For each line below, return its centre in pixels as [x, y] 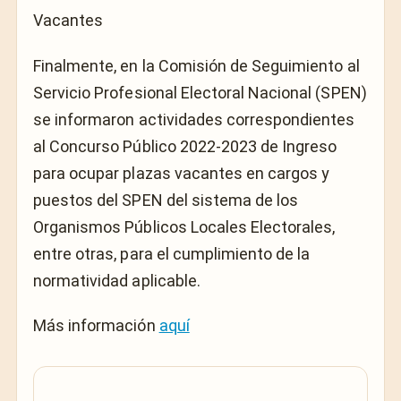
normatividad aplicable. [117, 280]
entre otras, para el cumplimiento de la [172, 253]
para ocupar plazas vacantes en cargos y [182, 173]
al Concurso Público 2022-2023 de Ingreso [185, 146]
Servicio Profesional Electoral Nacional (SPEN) [200, 92]
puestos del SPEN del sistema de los [166, 200]
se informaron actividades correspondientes [194, 119]
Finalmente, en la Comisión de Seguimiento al [196, 65]
